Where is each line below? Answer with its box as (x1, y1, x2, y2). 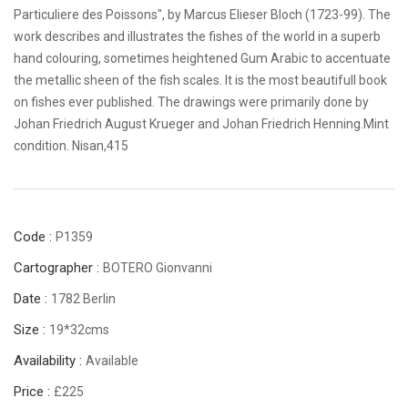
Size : (14, 321, 49, 338)
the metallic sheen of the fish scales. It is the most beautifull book (14, 72, 387, 87)
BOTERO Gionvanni (103, 260, 212, 275)
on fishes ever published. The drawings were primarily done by (14, 94, 369, 109)
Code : (14, 228, 56, 245)
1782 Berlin (51, 291, 116, 306)
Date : (14, 290, 51, 307)
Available (86, 352, 138, 368)
